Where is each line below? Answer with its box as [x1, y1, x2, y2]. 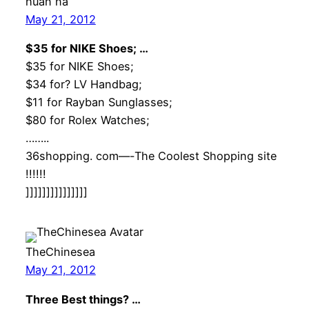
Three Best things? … [25, 292, 141, 306]
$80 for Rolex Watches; [25, 113, 150, 128]
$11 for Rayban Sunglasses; [25, 95, 172, 110]
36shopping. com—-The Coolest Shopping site [25, 149, 277, 163]
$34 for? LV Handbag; [25, 77, 142, 92]
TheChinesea [25, 245, 95, 259]
